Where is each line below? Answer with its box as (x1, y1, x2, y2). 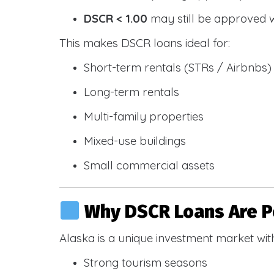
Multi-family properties (84, 108, 204, 124)
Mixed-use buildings (84, 133, 186, 148)
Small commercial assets (84, 157, 215, 172)
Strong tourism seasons (84, 255, 207, 270)
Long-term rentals (84, 84, 179, 99)
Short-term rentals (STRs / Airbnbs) (84, 59, 272, 75)
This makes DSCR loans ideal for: (59, 35, 230, 50)
